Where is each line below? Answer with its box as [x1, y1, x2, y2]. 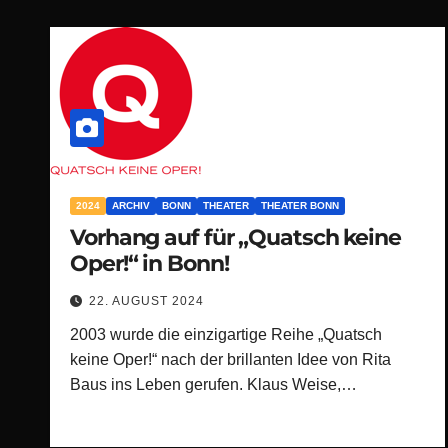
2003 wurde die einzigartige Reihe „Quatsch [70, 326, 382, 343]
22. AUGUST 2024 [89, 294, 204, 308]
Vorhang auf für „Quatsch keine [70, 224, 401, 251]
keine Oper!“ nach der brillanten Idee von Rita [70, 351, 391, 368]
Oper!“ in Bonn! [70, 250, 229, 277]
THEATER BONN [261, 200, 339, 211]
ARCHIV [112, 200, 150, 211]
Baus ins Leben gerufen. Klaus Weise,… [70, 376, 357, 393]
